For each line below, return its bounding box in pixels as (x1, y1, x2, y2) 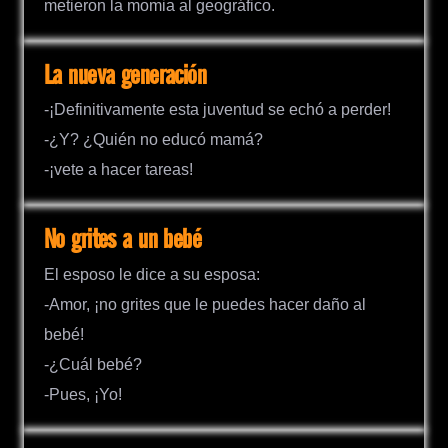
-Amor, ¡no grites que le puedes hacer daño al (44, 295, 366, 313)
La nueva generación (44, 62, 207, 92)
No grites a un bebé (44, 226, 202, 256)
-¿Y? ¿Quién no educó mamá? (44, 131, 263, 149)
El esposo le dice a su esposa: (44, 265, 260, 283)
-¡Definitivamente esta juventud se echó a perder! (44, 101, 391, 119)
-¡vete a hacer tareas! (44, 161, 193, 179)
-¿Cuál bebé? (44, 355, 142, 373)
